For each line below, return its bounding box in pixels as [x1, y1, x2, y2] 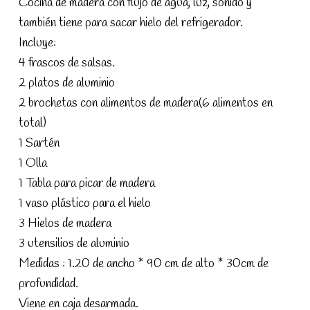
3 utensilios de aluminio [19, 235, 129, 252]
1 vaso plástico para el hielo [19, 194, 151, 212]
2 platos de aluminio [19, 74, 115, 91]
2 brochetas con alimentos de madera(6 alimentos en [19, 94, 273, 111]
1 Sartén [19, 134, 60, 152]
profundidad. [19, 275, 78, 292]
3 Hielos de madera [19, 215, 111, 232]
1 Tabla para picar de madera [19, 174, 155, 192]
